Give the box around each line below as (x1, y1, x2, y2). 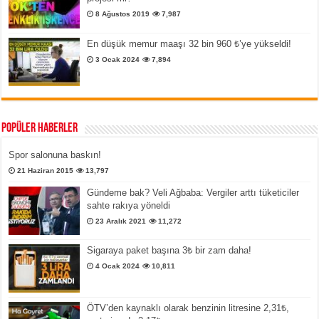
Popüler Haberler (1, 121, 78, 135)
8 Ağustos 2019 (95, 10, 150, 19)
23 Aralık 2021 (95, 216, 147, 225)
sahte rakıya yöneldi (87, 199, 171, 211)
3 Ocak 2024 (95, 55, 140, 63)
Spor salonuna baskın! (9, 149, 102, 160)
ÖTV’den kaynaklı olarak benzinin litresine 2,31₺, (87, 303, 290, 314)
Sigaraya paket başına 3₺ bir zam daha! (87, 244, 252, 256)
